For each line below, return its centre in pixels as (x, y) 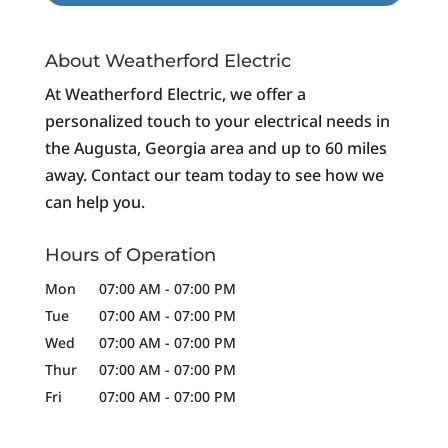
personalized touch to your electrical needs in (217, 120)
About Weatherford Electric (167, 60)
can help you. (94, 201)
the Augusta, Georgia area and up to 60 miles (215, 147)
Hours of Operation (130, 254)
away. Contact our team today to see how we (214, 174)
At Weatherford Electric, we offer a (175, 93)
